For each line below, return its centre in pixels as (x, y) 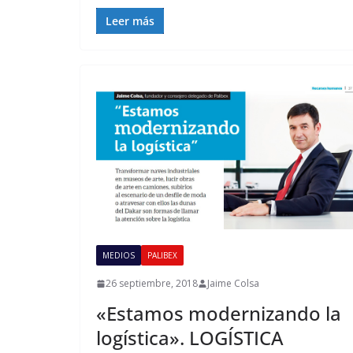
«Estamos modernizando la (219, 314)
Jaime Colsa (233, 284)
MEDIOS (119, 256)
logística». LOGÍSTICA (190, 338)
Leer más (130, 20)
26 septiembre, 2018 (152, 284)
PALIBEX (162, 256)
